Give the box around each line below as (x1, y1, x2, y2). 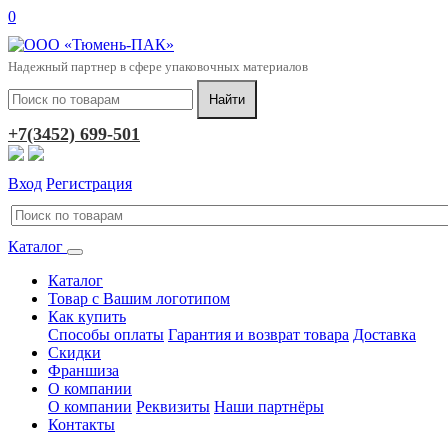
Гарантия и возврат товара (168, 326, 349, 343)
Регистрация (46, 175, 132, 192)
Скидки (48, 344, 101, 361)
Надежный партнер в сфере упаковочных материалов (8, 59, 308, 74)
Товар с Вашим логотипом (48, 290, 230, 307)
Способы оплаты (48, 326, 164, 343)
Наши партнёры (214, 398, 324, 415)
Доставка (353, 326, 416, 343)
